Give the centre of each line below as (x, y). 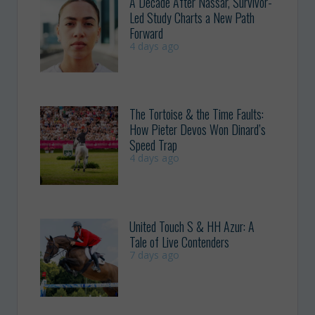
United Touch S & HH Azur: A (192, 226)
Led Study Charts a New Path (192, 17)
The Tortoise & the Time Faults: (197, 114)
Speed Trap (154, 145)
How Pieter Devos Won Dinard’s (198, 130)
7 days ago (155, 255)
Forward (147, 33)
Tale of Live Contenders (180, 242)
